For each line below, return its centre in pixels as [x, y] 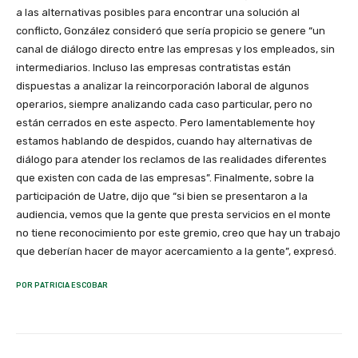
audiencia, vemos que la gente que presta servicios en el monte [173, 215]
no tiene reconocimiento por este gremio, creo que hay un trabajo [178, 233]
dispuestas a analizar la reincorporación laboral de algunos [163, 86]
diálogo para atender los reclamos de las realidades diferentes [171, 160]
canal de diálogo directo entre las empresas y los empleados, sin [175, 50]
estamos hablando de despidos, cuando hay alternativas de [164, 141]
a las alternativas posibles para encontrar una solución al [158, 13]
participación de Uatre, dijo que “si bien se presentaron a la [162, 197]
